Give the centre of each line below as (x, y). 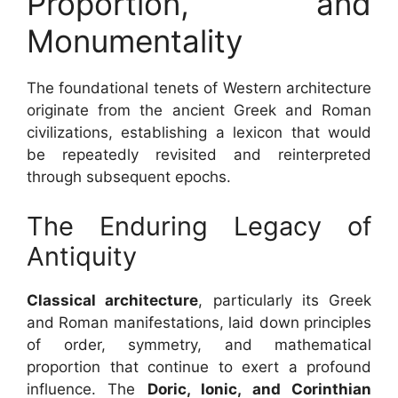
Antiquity (82, 256)
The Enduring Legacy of (199, 226)
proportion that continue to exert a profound (199, 366)
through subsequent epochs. (129, 177)
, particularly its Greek (285, 300)
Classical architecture (113, 300)
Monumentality (135, 41)
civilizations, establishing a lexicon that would (199, 132)
